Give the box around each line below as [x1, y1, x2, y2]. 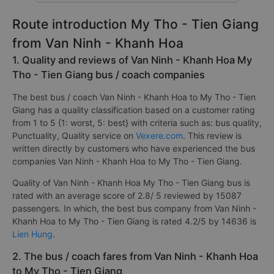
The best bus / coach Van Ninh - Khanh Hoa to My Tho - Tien [12, 92, 256, 102]
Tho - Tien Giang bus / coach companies [12, 68, 205, 81]
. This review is [183, 130, 242, 141]
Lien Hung [12, 229, 53, 239]
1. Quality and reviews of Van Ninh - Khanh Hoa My [12, 54, 252, 66]
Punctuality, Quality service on [12, 130, 136, 141]
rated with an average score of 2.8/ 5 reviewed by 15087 [12, 190, 242, 201]
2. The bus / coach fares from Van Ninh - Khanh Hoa [12, 250, 258, 262]
